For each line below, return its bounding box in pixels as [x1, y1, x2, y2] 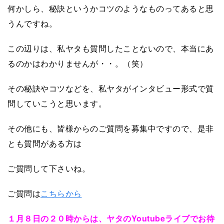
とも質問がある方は [7, 137, 82, 149]
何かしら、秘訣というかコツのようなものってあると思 [7, 2, 214, 14]
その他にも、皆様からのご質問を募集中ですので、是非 [7, 122, 214, 134]
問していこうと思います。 [7, 97, 106, 109]
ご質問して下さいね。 [7, 162, 90, 174]
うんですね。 [7, 17, 57, 29]
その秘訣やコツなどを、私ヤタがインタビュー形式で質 [7, 82, 214, 94]
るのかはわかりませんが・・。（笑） [7, 57, 148, 69]
